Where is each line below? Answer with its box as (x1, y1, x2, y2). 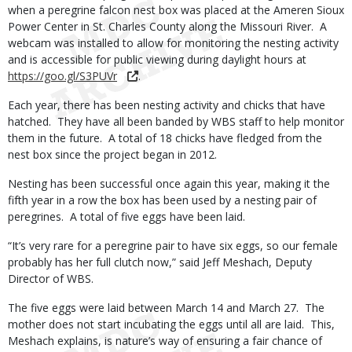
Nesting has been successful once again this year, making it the (8, 176, 330, 191)
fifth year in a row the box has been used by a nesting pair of (8, 192, 317, 207)
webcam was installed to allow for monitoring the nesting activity (8, 35, 339, 50)
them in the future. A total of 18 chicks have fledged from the (8, 130, 322, 145)
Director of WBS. (8, 271, 93, 286)
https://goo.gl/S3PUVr (8, 68, 117, 83)
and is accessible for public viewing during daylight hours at (8, 52, 306, 67)
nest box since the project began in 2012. (8, 147, 217, 162)
